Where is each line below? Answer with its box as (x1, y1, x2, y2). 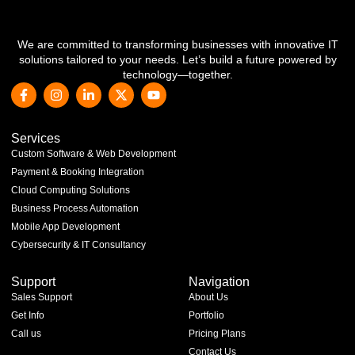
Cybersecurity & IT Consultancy (11, 239, 146, 251)
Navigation (189, 275, 250, 289)
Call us (11, 328, 41, 340)
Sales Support (11, 292, 72, 303)
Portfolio (189, 310, 224, 322)
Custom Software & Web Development (11, 148, 176, 160)
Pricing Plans (189, 328, 246, 340)
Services (11, 132, 60, 146)
